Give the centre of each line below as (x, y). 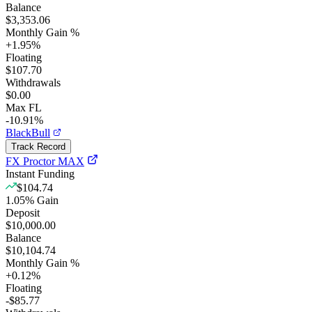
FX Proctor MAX (45, 161)
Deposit (23, 212)
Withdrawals (33, 82)
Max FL (24, 107)
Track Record (38, 146)
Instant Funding (40, 173)
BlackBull (28, 132)
